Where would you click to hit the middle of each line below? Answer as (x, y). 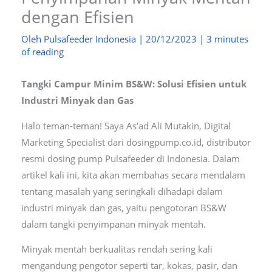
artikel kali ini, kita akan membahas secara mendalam (133, 175)
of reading (42, 51)
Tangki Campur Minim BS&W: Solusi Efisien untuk (134, 84)
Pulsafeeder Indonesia (91, 39)
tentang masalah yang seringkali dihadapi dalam (122, 191)
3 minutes (227, 39)
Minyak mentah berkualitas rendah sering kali (117, 249)
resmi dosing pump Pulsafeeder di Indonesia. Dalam (130, 158)
